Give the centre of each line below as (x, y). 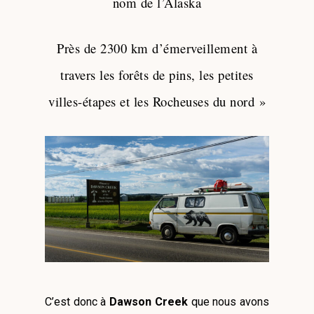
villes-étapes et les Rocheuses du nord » (157, 102)
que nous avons (228, 302)
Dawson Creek (149, 302)
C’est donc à (77, 302)
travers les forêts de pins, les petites (157, 75)
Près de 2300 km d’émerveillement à (157, 48)
